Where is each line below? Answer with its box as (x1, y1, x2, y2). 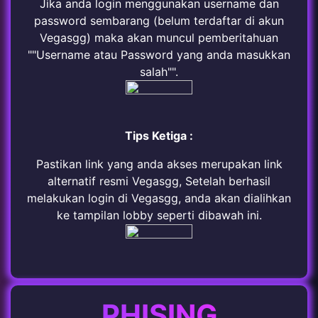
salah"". (140, 64, 178, 79)
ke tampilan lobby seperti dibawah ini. (56, 208, 262, 223)
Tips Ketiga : (125, 128, 193, 143)
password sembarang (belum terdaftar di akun (34, 13, 284, 28)
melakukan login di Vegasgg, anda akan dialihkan (27, 191, 291, 206)
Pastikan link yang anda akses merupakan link (35, 157, 283, 172)
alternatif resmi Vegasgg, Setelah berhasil (48, 174, 270, 189)
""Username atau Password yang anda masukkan (28, 47, 290, 62)
